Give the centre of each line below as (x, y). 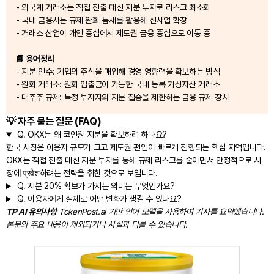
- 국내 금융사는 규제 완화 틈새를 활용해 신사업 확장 (102, 20)
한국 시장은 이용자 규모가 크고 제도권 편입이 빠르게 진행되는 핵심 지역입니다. (136, 148)
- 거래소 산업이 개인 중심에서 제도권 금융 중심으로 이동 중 (113, 33)
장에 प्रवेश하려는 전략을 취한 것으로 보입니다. (82, 173)
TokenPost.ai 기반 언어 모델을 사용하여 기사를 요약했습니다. (160, 212)
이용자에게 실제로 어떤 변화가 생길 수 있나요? (103, 199)
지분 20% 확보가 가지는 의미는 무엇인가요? (100, 186)
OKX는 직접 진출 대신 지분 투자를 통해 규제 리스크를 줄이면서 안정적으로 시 (134, 161)
